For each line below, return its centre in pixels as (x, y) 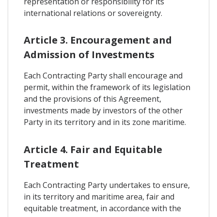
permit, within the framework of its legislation (107, 87)
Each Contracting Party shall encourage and (103, 76)
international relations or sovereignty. (93, 13)
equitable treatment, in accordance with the (102, 208)
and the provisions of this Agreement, (93, 99)
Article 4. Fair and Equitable (93, 149)
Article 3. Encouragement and (98, 40)
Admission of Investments (89, 55)
